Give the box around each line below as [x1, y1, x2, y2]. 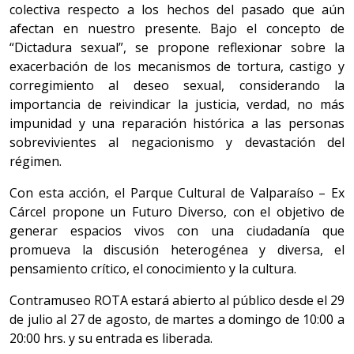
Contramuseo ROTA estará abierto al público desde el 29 [9, 292, 345, 310]
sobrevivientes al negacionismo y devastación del [9, 134, 345, 152]
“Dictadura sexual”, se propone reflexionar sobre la [9, 39, 345, 57]
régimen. [9, 153, 62, 171]
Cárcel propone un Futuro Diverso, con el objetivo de [9, 203, 345, 221]
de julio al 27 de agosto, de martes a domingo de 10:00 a [9, 311, 345, 329]
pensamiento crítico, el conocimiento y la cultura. [9, 260, 299, 278]
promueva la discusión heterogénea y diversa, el [9, 241, 345, 259]
